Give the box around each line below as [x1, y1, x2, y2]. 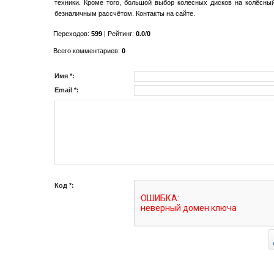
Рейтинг [108, 30, 132, 37]
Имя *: [54, 72, 75, 80]
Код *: [54, 182, 74, 189]
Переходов [53, 30, 87, 37]
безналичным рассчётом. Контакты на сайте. [54, 10, 195, 17]
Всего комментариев [53, 47, 118, 54]
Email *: [54, 86, 79, 94]
